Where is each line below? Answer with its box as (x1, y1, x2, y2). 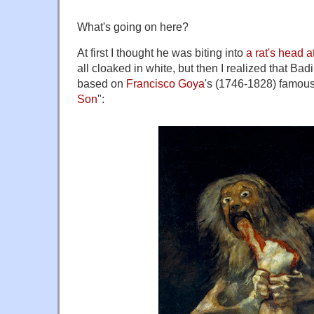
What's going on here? (77, 20, 189, 34)
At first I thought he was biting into (77, 46, 246, 60)
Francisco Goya (126, 77, 205, 90)
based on (77, 77, 126, 90)
